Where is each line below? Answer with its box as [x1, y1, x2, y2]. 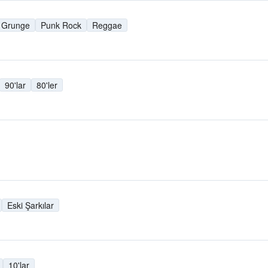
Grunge [1, 19, 30, 31]
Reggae [92, 19, 122, 31]
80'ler [36, 78, 57, 91]
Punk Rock [41, 19, 81, 31]
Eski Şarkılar [7, 199, 54, 211]
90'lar [5, 78, 26, 91]
